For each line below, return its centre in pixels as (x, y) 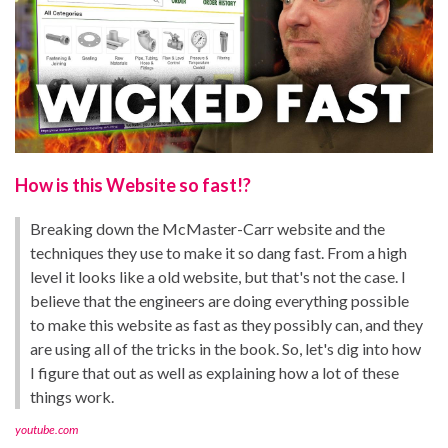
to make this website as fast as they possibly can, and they (226, 324)
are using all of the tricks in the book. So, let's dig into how (225, 348)
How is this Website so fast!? (133, 184)
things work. (72, 396)
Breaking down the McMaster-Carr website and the (207, 228)
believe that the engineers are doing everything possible (219, 300)
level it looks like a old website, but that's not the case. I (218, 276)
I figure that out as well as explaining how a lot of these (214, 372)
